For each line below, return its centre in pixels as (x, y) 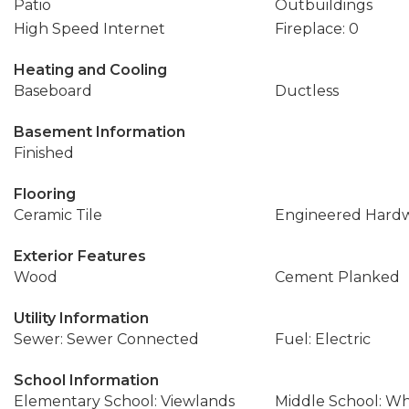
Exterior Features (80, 256)
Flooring (45, 194)
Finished (44, 153)
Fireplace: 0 (316, 29)
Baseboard (53, 91)
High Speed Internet (89, 29)
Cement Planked (337, 277)
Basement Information (100, 132)
